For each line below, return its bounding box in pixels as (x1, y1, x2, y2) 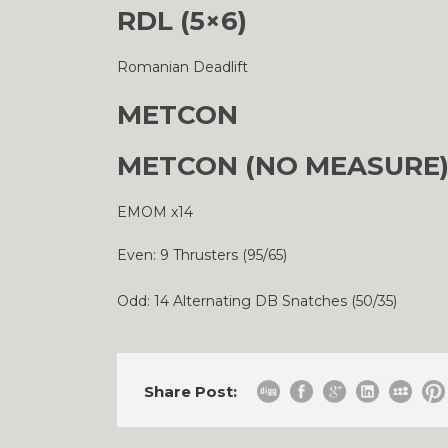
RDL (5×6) (117, 5, 247, 37)
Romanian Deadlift (117, 58, 248, 76)
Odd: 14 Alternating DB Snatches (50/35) (117, 292, 397, 310)
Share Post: (144, 382, 237, 401)
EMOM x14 (117, 203, 193, 221)
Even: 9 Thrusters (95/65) (117, 246, 287, 264)
